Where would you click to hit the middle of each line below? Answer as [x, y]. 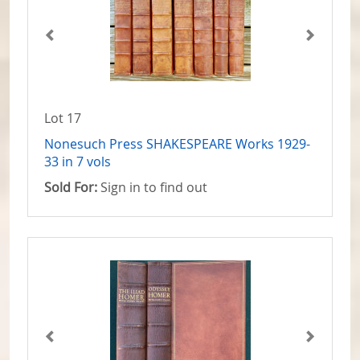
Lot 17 [63, 119]
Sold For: [71, 188]
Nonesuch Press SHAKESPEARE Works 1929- [177, 144]
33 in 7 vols [78, 162]
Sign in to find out [152, 188]
